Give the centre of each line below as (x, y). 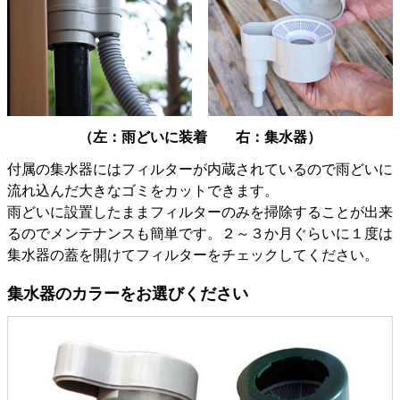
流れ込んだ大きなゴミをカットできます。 (143, 191)
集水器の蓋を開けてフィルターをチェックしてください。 (193, 255)
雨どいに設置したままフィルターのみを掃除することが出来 (200, 212)
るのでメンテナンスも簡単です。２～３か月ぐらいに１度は (200, 234)
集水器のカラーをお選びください (128, 294)
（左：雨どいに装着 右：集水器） (200, 137)
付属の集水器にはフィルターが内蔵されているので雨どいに (200, 170)
